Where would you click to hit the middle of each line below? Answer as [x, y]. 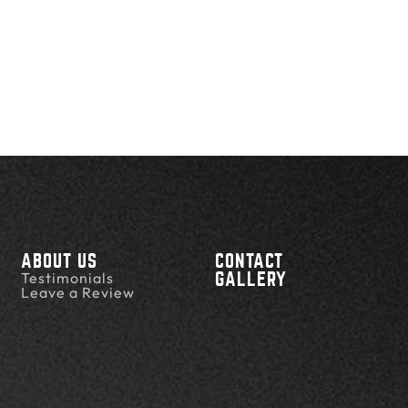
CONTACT [249, 260]
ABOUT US [60, 260]
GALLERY [250, 279]
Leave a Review [78, 292]
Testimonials [68, 277]
